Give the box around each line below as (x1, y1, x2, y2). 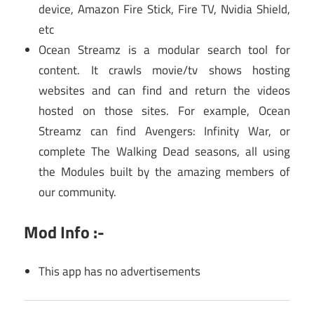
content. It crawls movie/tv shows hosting (39, 61, 290, 80)
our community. (39, 183, 117, 202)
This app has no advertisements (39, 262, 201, 281)
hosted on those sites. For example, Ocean (39, 102, 290, 121)
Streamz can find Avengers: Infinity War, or (39, 122, 290, 141)
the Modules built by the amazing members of (39, 163, 290, 182)
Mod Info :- (24, 219, 104, 245)
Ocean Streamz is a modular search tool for (39, 41, 290, 60)
